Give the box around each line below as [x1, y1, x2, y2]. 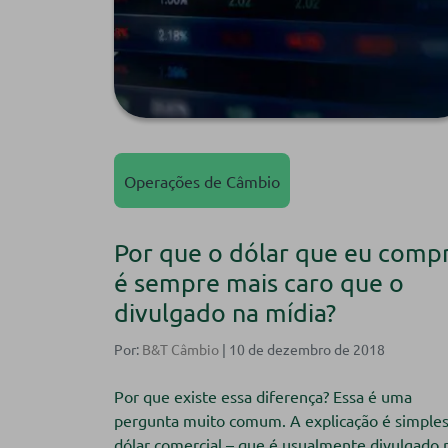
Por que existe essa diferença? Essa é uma [114, 386, 412, 407]
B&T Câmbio [142, 340, 219, 359]
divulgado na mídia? [114, 297, 336, 329]
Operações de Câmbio [124, 170, 280, 191]
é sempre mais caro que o [114, 267, 404, 299]
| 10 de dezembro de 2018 [219, 340, 385, 359]
